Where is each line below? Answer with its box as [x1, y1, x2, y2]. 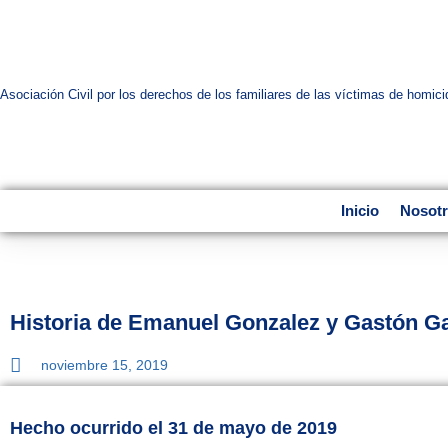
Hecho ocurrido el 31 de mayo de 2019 [10, 418, 337, 438]
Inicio [341, 202, 380, 219]
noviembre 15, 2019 [41, 357, 168, 373]
